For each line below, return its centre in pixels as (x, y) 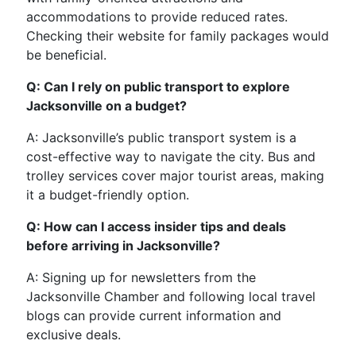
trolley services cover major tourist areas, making (175, 176)
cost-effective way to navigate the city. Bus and (171, 157)
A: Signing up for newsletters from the (141, 278)
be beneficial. (66, 55)
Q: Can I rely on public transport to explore (158, 87)
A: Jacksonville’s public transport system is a (161, 138)
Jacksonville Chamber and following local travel (171, 297)
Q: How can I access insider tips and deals (156, 227)
